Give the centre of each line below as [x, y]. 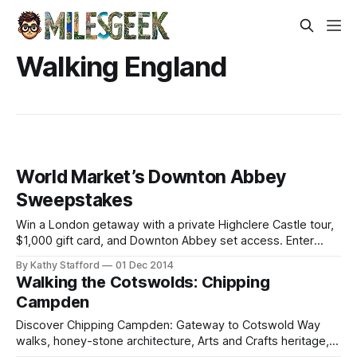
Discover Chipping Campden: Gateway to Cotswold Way [168, 326]
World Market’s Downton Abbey [151, 177]
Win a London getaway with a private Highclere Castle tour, [175, 225]
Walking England [122, 66]
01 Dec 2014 [145, 265]
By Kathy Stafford [58, 265]
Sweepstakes [75, 200]
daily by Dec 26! [59, 257]
